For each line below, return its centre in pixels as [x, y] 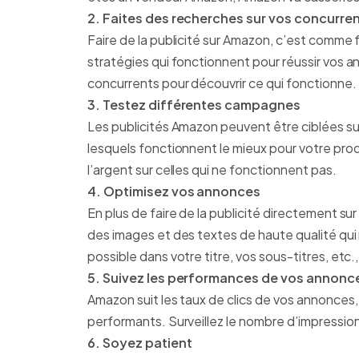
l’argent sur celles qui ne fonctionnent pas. [212, 170]
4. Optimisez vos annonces [174, 192]
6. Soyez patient [140, 343]
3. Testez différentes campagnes [194, 105]
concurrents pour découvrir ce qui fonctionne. [222, 83]
